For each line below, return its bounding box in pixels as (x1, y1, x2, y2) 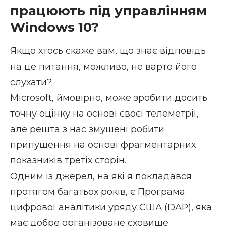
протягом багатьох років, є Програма (10, 186, 185, 197)
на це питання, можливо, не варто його (10, 61, 197, 72)
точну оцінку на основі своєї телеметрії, (10, 107, 199, 119)
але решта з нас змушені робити (10, 123, 164, 135)
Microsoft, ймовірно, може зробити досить (10, 92, 207, 103)
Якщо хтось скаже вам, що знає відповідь (10, 45, 206, 56)
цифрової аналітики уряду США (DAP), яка (10, 201, 212, 213)
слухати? (10, 76, 52, 88)
